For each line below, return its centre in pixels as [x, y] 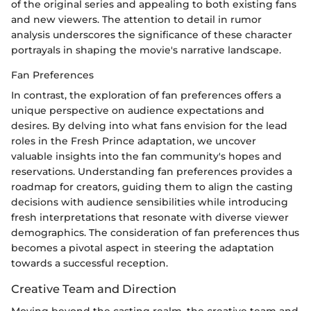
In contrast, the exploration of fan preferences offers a [146, 95]
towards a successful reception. [90, 263]
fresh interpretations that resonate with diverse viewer [150, 217]
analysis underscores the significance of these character [152, 34]
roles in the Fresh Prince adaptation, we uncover [134, 141]
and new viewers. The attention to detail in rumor [136, 19]
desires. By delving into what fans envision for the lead [149, 125]
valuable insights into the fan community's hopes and [146, 156]
